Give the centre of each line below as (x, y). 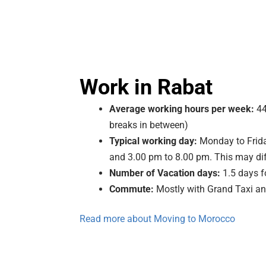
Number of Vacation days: (166, 173)
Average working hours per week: (183, 109)
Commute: (132, 189)
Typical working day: (153, 141)
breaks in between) (149, 125)
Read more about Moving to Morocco (157, 218)
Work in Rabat (146, 87)
